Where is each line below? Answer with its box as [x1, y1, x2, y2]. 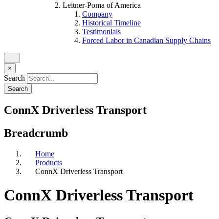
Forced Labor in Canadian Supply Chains [82, 36, 211, 44]
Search [4, 74, 25, 82]
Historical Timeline [82, 19, 141, 27]
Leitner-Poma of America [63, 1, 141, 9]
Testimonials [82, 27, 121, 36]
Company [82, 10, 112, 18]
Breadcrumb [4, 126, 68, 139]
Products [35, 158, 62, 167]
